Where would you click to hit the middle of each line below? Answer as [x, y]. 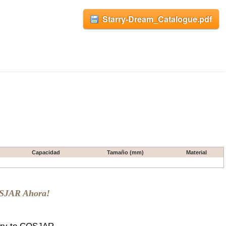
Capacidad [46, 152]
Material [196, 152]
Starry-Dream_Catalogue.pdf [157, 19]
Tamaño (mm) [125, 152]
